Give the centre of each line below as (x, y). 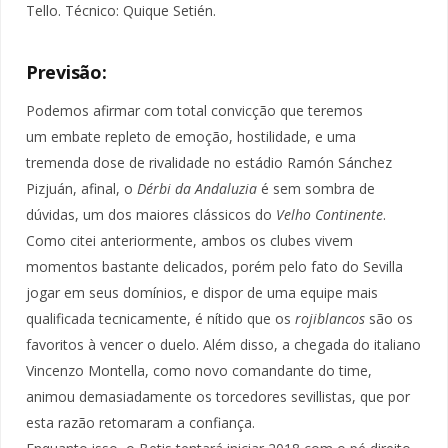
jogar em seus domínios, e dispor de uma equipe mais (202, 292)
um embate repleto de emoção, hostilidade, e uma (191, 136)
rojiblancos (330, 318)
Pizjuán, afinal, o (81, 188)
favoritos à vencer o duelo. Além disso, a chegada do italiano (223, 344)
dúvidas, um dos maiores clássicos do (151, 214)
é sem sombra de (316, 188)
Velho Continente (329, 214)
